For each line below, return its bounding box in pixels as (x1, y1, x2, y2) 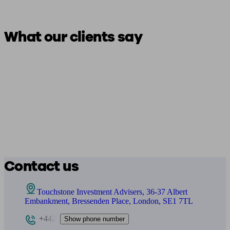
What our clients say (4, 27, 142, 47)
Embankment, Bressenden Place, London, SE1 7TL (25, 197, 193, 205)
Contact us (4, 157, 79, 176)
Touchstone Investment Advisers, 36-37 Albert (37, 187, 187, 196)
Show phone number (64, 215, 125, 223)
